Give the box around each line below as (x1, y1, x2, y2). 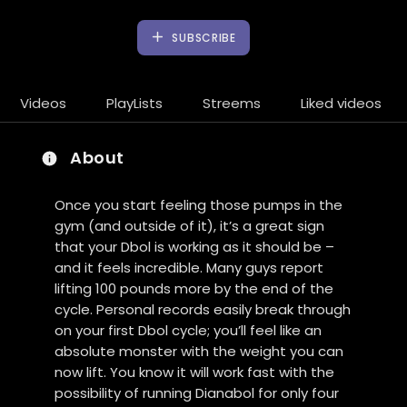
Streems (203, 94, 261, 113)
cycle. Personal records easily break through (55, 299, 352, 319)
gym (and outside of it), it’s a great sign (55, 215, 325, 235)
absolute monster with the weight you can (55, 341, 344, 361)
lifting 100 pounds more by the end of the (55, 278, 334, 298)
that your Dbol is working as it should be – (55, 236, 335, 256)
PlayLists (106, 94, 163, 113)
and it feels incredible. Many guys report (55, 257, 324, 277)
